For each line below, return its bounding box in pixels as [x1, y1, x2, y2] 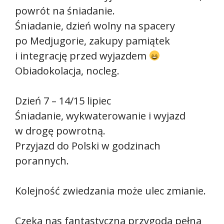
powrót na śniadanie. [15, 4, 115, 18]
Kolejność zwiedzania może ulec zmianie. [15, 184, 206, 198]
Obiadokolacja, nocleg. [15, 64, 119, 78]
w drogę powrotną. [15, 124, 105, 138]
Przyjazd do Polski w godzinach [15, 139, 160, 153]
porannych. [15, 154, 69, 168]
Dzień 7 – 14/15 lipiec [15, 94, 111, 108]
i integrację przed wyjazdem [15, 49, 149, 63]
